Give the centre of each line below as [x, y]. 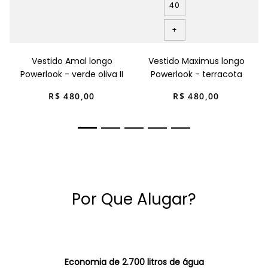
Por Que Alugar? [134, 199]
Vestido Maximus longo [196, 61]
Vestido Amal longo [72, 61]
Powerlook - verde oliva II [72, 74]
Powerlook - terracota [196, 74]
